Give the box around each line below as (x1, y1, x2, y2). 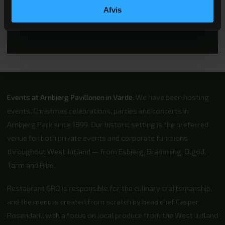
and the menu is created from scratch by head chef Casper (7, 197, 199, 206)
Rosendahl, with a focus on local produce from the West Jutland (7, 210, 218, 220)
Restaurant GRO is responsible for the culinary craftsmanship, (7, 183, 212, 193)
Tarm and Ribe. (7, 160, 55, 170)
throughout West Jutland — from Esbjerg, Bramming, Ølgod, (7, 147, 206, 156)
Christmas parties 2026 (21, 13, 147, 27)
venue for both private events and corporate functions (7, 133, 188, 143)
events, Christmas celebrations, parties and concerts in (7, 106, 189, 116)
